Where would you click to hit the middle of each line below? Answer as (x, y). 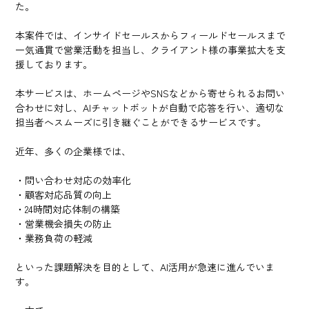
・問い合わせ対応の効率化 (73, 180)
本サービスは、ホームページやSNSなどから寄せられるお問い (150, 93)
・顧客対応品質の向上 (64, 195)
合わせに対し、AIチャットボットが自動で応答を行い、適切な (150, 108)
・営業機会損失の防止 (64, 223)
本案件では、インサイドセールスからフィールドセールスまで (151, 35)
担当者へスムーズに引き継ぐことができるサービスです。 (141, 122)
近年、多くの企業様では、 (73, 151)
